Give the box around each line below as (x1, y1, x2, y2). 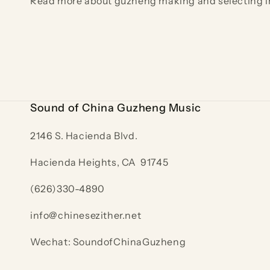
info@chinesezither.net (30, 209, 142, 222)
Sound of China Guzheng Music (30, 101, 201, 115)
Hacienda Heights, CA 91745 (30, 156, 169, 169)
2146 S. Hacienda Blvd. (30, 130, 138, 142)
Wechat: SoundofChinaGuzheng (30, 236, 186, 248)
